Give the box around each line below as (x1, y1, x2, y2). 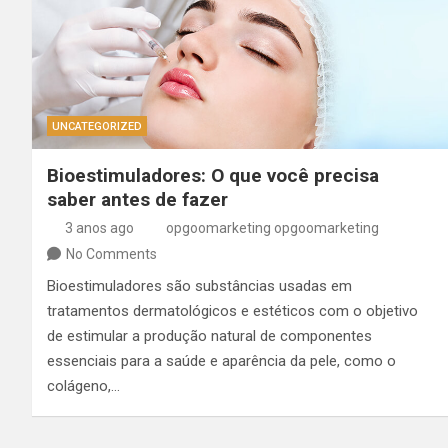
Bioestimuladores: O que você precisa (47, 163, 379, 187)
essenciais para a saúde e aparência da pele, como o (47, 351, 396, 370)
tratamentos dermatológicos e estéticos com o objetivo (47, 301, 418, 320)
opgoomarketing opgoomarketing (166, 219, 379, 236)
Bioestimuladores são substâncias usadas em (47, 276, 352, 295)
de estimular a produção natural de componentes (47, 326, 372, 345)
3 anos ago (64, 219, 134, 236)
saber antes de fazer (47, 187, 228, 211)
